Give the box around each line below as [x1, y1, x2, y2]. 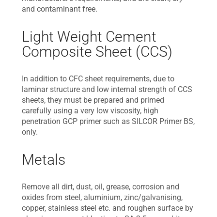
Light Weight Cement [22, 28, 156, 45]
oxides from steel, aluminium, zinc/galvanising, [22, 193, 183, 202]
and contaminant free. [22, 4, 97, 14]
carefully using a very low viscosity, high [22, 106, 158, 115]
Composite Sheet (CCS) [22, 43, 172, 60]
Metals [22, 151, 65, 168]
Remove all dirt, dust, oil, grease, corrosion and [22, 182, 179, 191]
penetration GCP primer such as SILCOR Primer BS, [22, 117, 195, 126]
